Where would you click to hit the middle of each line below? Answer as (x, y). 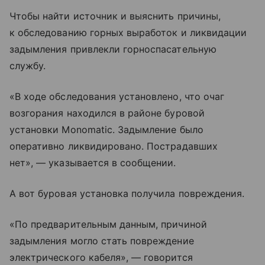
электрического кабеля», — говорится (101, 258)
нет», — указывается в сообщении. (93, 163)
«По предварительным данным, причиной (108, 224)
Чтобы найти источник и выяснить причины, (115, 16)
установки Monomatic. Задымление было (106, 130)
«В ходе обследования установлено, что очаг (117, 97)
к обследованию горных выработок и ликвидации (128, 33)
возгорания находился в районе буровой (107, 113)
